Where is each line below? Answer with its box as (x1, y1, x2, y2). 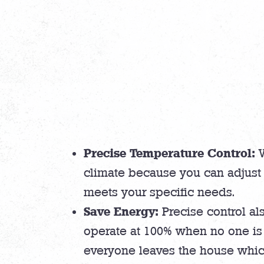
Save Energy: (84, 204, 159, 219)
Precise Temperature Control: (84, 146, 255, 160)
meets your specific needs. (84, 186, 235, 199)
